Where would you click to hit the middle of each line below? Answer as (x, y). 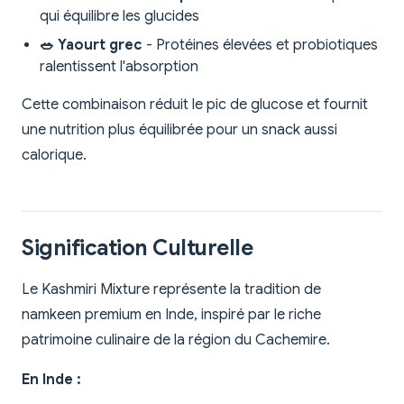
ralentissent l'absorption (119, 67)
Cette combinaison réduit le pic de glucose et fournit (195, 105)
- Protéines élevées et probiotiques (260, 46)
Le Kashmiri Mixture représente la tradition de (171, 290)
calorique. (54, 156)
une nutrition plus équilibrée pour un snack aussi (179, 130)
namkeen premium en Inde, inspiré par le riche (171, 315)
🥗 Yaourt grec (91, 46)
